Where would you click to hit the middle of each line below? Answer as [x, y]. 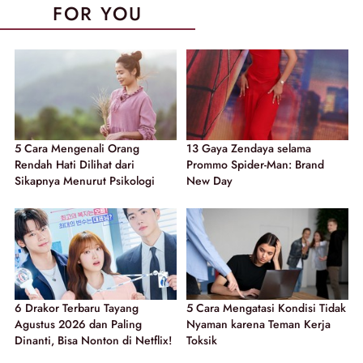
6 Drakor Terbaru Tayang [77, 307]
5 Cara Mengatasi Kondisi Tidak [266, 307]
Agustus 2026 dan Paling [78, 324]
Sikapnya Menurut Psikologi [85, 181]
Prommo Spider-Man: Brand [255, 165]
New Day [209, 181]
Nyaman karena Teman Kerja [258, 324]
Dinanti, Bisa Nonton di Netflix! [93, 340]
